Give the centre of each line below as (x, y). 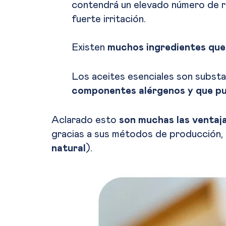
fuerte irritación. (109, 19)
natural (69, 149)
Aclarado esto (85, 120)
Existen (90, 48)
